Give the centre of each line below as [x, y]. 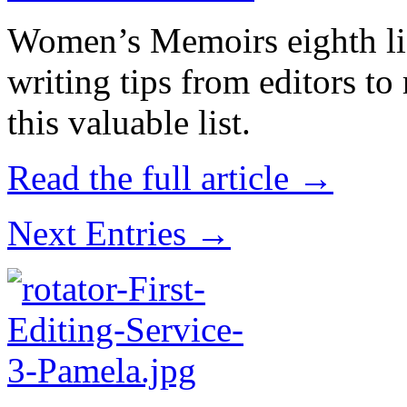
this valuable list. [129, 123]
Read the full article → [170, 178]
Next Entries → [119, 233]
